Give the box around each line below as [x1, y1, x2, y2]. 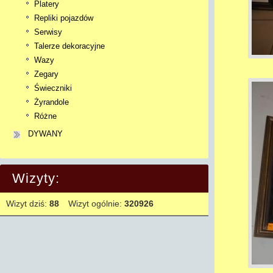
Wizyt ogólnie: [68, 199, 124, 208]
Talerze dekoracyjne [34, 41, 105, 51]
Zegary [34, 69, 58, 79]
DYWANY [28, 129, 63, 138]
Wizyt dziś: [6, 199, 49, 208]
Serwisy [34, 27, 62, 37]
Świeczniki [34, 83, 72, 93]
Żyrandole [34, 97, 69, 107]
